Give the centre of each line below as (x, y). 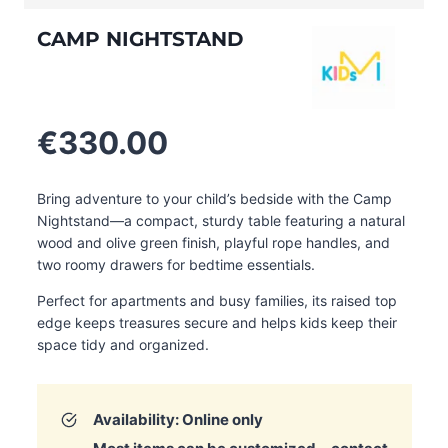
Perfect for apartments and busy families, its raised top (216, 300)
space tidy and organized (120, 344)
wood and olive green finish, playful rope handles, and (213, 242)
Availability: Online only (177, 419)
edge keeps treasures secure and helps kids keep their (216, 322)
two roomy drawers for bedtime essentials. (175, 264)
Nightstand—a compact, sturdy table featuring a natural (220, 220)
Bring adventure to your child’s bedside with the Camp (214, 198)
